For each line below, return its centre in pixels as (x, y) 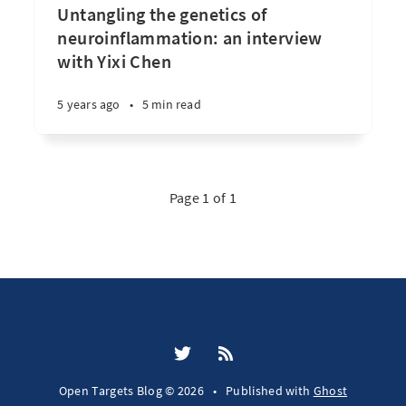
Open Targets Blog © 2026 (131, 391)
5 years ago (89, 104)
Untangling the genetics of (162, 14)
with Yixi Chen (114, 61)
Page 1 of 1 (203, 198)
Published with (270, 391)
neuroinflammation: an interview (190, 38)
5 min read (171, 104)
